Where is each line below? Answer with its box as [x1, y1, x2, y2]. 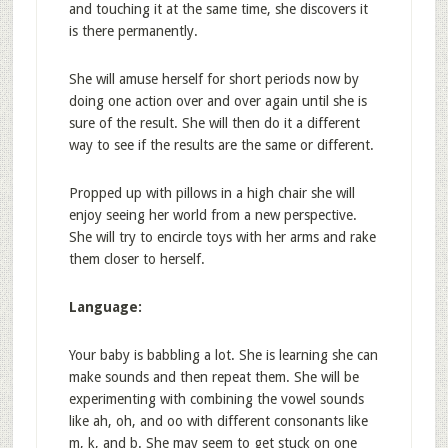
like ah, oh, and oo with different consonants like [68, 413, 368, 429]
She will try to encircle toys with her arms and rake [68, 229, 376, 245]
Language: [68, 299, 142, 315]
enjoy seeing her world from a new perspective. [68, 207, 357, 223]
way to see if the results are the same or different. [68, 137, 374, 153]
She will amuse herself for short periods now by [68, 71, 359, 87]
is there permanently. [68, 23, 198, 39]
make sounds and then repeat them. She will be [68, 369, 359, 385]
